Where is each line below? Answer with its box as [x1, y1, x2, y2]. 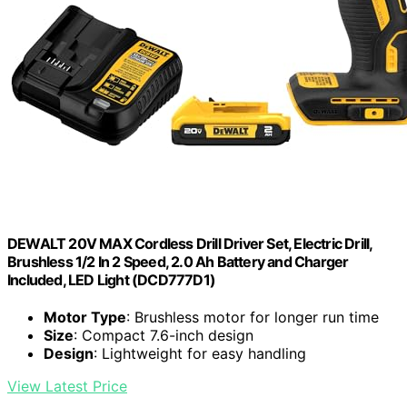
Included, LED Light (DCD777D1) [7, 271, 215, 290]
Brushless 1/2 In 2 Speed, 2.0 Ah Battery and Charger [7, 253, 349, 272]
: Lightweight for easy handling [94, 344, 306, 363]
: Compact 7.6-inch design [74, 326, 253, 345]
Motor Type [44, 308, 126, 327]
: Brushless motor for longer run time [126, 308, 379, 327]
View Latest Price [7, 377, 127, 396]
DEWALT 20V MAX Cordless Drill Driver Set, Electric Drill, [7, 234, 372, 253]
